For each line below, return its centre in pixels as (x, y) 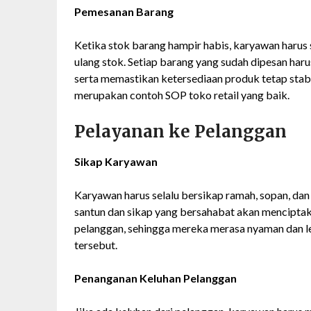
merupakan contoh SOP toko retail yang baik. (182, 95)
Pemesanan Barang (124, 12)
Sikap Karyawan (116, 162)
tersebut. (96, 245)
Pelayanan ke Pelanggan (180, 132)
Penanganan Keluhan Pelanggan (155, 278)
